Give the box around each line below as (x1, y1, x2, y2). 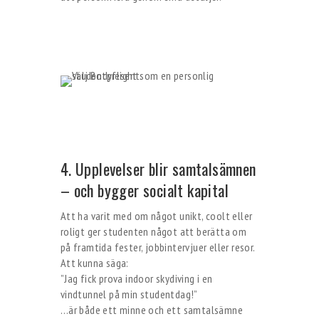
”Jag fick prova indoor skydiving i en (60, 271, 213, 286)
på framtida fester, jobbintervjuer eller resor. (60, 240, 255, 254)
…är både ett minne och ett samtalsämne (60, 303, 243, 317)
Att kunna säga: (60, 256, 129, 270)
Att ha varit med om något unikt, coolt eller (60, 209, 253, 223)
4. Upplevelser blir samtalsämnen (60, 157, 256, 180)
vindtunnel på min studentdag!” (60, 287, 198, 301)
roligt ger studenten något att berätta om (60, 224, 247, 239)
